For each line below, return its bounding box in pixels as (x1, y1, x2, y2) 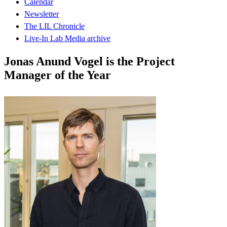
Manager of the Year (4, 68, 111, 82)
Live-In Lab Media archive (24, 33, 110, 43)
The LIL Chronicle (24, 21, 85, 30)
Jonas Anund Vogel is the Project (4, 54, 175, 68)
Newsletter (24, 9, 59, 18)
